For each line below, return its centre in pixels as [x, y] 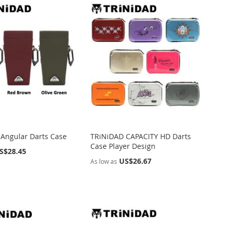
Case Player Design [123, 146]
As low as [104, 161]
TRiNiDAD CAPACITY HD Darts [141, 136]
